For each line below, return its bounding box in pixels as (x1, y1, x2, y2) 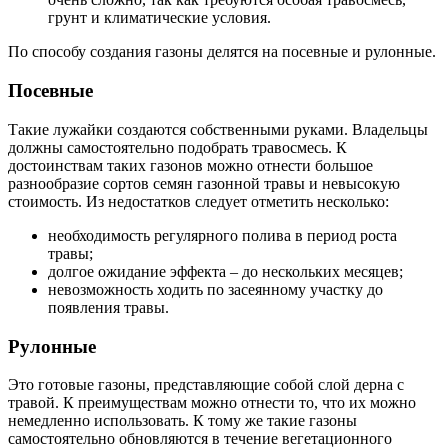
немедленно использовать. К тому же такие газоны (8, 412, 357, 430)
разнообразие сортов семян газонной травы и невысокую (8, 174, 400, 192)
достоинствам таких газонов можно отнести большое (8, 156, 373, 174)
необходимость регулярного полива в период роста (48, 226, 397, 244)
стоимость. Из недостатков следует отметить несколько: (8, 192, 389, 210)
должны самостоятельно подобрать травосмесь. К (8, 138, 347, 156)
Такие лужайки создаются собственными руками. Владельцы (8, 120, 428, 138)
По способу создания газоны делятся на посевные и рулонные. (8, 43, 436, 61)
